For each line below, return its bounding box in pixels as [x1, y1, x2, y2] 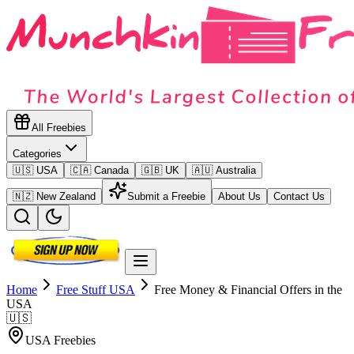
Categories [13, 148, 62, 160]
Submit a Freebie [127, 190, 205, 202]
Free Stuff [56, 283, 109, 296]
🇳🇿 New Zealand [13, 190, 96, 202]
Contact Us [273, 190, 325, 202]
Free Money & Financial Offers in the [154, 283, 342, 296]
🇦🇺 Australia [192, 164, 256, 176]
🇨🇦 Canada [70, 164, 129, 176]
